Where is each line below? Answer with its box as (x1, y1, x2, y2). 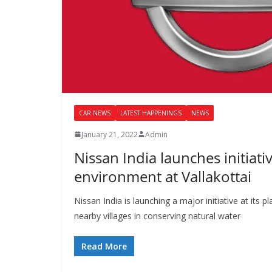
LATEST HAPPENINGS (120, 108, 182, 117)
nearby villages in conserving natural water (74, 209, 240, 222)
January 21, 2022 (81, 129, 138, 140)
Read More (81, 240, 127, 252)
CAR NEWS (79, 108, 110, 117)
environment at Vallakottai (74, 166, 251, 186)
